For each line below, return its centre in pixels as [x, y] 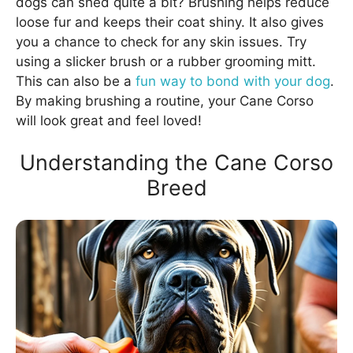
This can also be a [76, 81]
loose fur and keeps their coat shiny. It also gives [170, 22]
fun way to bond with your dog [233, 81]
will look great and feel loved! [109, 120]
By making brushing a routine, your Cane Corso [165, 100]
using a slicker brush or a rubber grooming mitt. [166, 61]
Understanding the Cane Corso [176, 163]
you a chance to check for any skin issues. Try [161, 41]
